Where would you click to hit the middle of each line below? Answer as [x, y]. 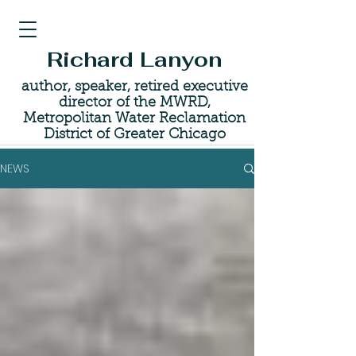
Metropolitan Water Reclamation [134, 119]
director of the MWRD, [134, 103]
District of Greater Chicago [134, 135]
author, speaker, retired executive [134, 87]
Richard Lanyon [134, 60]
